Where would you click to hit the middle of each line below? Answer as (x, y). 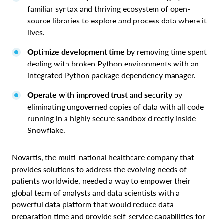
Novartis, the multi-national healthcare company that (103, 157)
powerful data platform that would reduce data (93, 204)
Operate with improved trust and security (100, 95)
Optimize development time (77, 52)
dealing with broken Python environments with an (113, 64)
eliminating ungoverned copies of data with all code (116, 107)
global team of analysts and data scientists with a (96, 193)
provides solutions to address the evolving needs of (99, 169)
